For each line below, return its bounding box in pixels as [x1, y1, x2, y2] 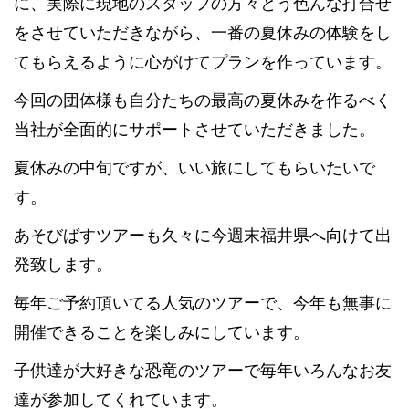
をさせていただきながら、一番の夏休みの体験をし [14, 23, 392, 42]
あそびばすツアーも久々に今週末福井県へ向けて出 [14, 225, 392, 245]
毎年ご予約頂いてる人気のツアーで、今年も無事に [14, 293, 392, 312]
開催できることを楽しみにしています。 [14, 322, 309, 341]
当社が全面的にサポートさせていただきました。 [14, 120, 375, 139]
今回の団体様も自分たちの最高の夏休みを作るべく [14, 90, 392, 110]
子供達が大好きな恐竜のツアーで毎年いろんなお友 [14, 361, 392, 380]
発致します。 [14, 255, 112, 274]
